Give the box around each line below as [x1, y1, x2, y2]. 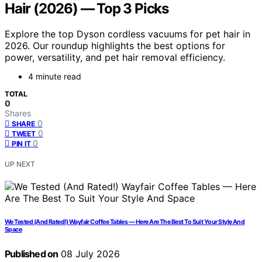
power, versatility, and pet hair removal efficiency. [5, 51, 225, 64]
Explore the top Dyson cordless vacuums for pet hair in [5, 28, 250, 40]
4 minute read [28, 71, 81, 82]
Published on [5, 248, 58, 260]
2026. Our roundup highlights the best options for [5, 40, 225, 52]
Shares [5, 108, 31, 119]
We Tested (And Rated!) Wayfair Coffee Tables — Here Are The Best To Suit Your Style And [5, 218, 245, 226]
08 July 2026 [58, 248, 120, 260]
